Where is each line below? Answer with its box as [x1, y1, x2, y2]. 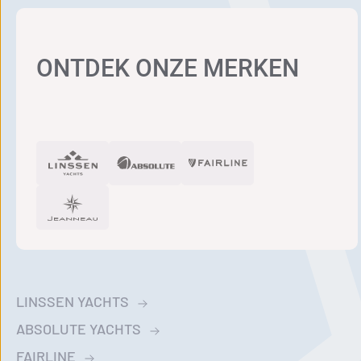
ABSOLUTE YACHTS [16, 320, 141, 338]
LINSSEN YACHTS [16, 293, 129, 310]
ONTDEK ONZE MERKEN [36, 54, 299, 82]
